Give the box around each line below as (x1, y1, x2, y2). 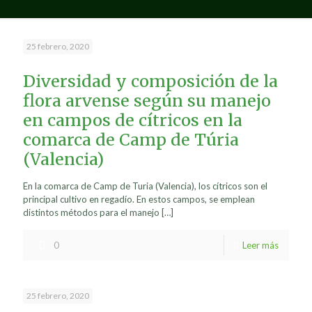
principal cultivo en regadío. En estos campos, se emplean (23, 194, 255, 205)
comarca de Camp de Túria (23, 130, 239, 150)
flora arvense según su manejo (23, 91, 271, 111)
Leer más (242, 240, 279, 251)
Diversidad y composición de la (23, 71, 278, 91)
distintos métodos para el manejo (23, 207, 159, 218)
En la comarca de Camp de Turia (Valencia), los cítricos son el (23, 180, 267, 192)
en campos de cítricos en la (23, 110, 242, 130)
